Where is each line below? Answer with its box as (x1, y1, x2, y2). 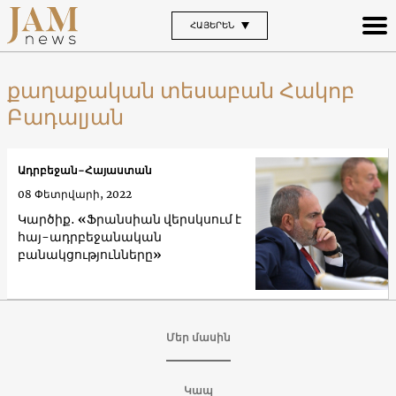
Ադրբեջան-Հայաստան (18, 164, 152, 178)
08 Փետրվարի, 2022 (18, 187, 132, 202)
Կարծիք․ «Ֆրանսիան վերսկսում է (18, 211, 241, 228)
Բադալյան (7, 103, 124, 131)
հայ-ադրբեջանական (18, 229, 162, 246)
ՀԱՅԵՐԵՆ (189, 19, 234, 31)
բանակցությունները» (18, 247, 162, 263)
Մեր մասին (165, 330, 231, 344)
